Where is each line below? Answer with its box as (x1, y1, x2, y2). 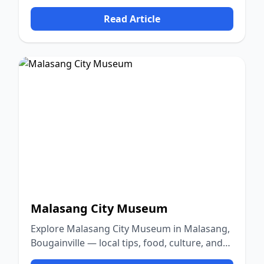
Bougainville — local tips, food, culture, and (31, 236, 223, 249)
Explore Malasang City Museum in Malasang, (31, 222, 230, 235)
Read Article (104, 12, 160, 25)
